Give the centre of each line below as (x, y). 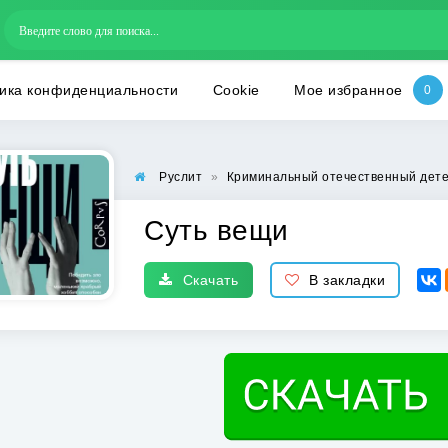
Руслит (180, 177)
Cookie (236, 90)
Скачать (210, 280)
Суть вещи (216, 230)
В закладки (347, 280)
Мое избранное (348, 90)
